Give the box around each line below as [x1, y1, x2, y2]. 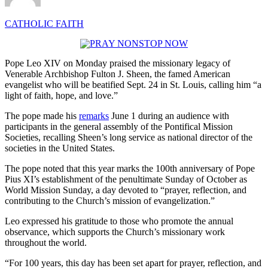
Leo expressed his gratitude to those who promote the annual [5, 215, 233, 226]
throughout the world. [5, 237, 87, 248]
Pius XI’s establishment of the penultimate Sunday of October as [5, 173, 247, 184]
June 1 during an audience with [109, 110, 229, 121]
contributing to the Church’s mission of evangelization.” [5, 195, 215, 206]
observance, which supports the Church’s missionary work [5, 226, 225, 237]
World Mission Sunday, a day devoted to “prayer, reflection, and [5, 184, 246, 195]
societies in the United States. [5, 142, 115, 153]
